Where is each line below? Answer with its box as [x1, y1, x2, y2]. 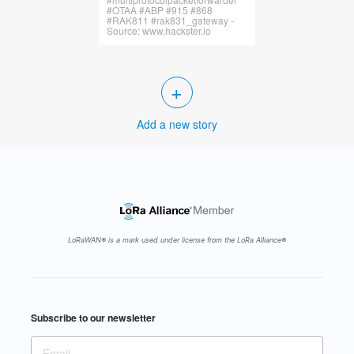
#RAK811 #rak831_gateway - [107, 13, 235, 27]
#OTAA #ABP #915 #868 [107, 3, 213, 17]
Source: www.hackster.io [107, 24, 212, 37]
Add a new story [136, 116, 217, 132]
